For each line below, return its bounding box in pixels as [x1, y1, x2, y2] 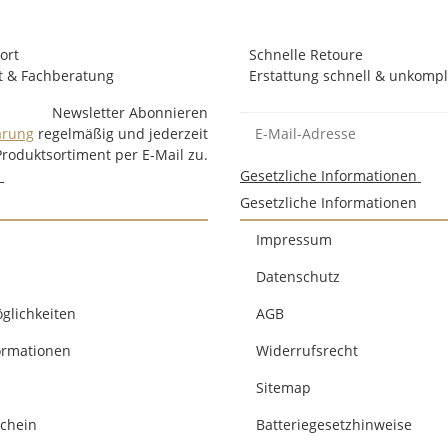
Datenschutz [256, 267, 340, 287]
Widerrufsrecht [256, 341, 358, 361]
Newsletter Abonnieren [52, 103, 208, 123]
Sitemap [256, 378, 311, 398]
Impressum [256, 230, 332, 250]
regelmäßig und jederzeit [34, 124, 208, 144]
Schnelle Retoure [248, 45, 363, 65]
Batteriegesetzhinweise [256, 415, 412, 435]
